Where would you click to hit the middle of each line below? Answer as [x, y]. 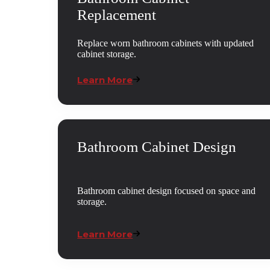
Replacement [117, 15]
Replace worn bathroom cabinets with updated [166, 43]
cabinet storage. [107, 54]
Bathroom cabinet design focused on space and [167, 191]
